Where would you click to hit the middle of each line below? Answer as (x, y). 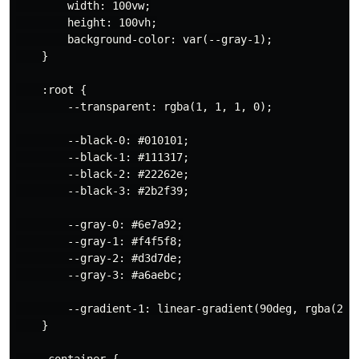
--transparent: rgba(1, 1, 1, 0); (144, 106)
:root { (51, 89)
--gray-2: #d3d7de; (99, 258)
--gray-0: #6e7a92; (99, 224)
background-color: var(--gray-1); (144, 39)
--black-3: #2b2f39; (103, 190)
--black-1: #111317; (103, 157)
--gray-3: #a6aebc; (99, 274)
